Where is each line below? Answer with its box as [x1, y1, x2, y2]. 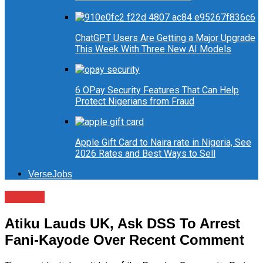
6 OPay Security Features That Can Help [75, 85, 239, 96]
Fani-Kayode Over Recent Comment [5, 232, 244, 248]
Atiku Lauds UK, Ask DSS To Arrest [5, 215, 240, 232]
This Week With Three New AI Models [75, 43, 231, 55]
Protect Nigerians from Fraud [75, 96, 194, 107]
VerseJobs [28, 169, 72, 180]
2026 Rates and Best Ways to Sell [75, 148, 215, 160]
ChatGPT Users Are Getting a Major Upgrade [75, 32, 255, 44]
